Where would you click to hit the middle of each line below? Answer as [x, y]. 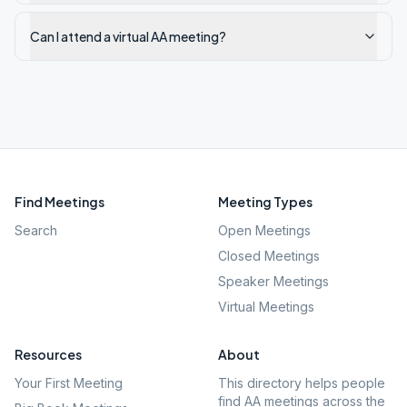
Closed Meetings [269, 256]
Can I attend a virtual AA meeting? [128, 36]
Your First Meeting [69, 383]
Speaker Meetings [273, 281]
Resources [48, 354]
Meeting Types [265, 202]
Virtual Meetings [266, 307]
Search [36, 230]
